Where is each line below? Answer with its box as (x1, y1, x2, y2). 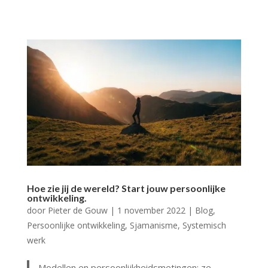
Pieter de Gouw (47, 205, 108, 217)
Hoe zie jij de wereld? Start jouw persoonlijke (26, 182, 226, 194)
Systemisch (182, 220, 226, 232)
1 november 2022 (117, 205, 185, 217)
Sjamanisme (129, 220, 178, 232)
